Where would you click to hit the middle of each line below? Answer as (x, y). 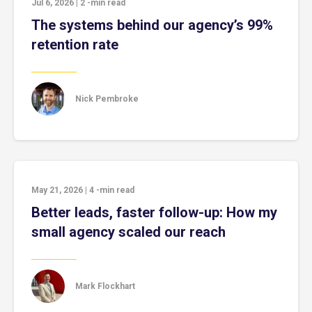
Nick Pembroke (107, 99)
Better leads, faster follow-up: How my (154, 212)
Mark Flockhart (105, 286)
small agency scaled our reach (128, 232)
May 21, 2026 (57, 190)
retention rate (75, 45)
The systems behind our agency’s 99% (152, 25)
